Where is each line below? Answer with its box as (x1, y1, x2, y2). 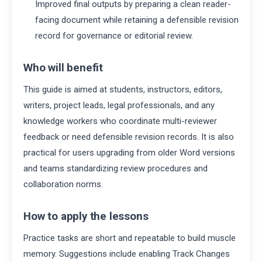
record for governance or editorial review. (35, 30, 193, 41)
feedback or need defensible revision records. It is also (23, 132, 234, 143)
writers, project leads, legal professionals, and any (23, 100, 215, 111)
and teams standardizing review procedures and (23, 163, 208, 174)
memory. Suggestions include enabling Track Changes (23, 249, 230, 260)
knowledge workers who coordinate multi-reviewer (23, 116, 217, 127)
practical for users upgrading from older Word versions (23, 147, 235, 158)
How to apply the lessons (23, 210, 149, 223)
